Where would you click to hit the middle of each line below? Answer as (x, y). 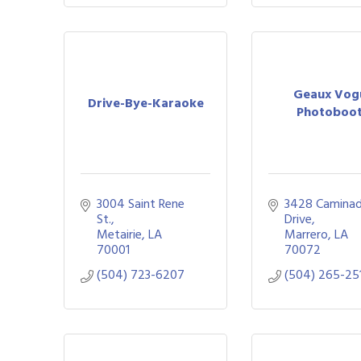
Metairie (119, 234)
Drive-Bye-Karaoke (145, 103)
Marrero (307, 234)
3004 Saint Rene (141, 204)
